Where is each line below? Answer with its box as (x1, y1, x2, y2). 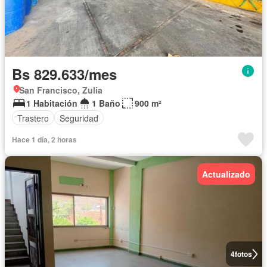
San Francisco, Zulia (19, 84, 103, 97)
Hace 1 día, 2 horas (12, 134, 77, 145)
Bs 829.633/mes (12, 64, 117, 85)
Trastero (17, 111, 49, 124)
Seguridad (60, 111, 98, 124)
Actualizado (202, 168, 250, 181)
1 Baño (92, 97, 120, 110)
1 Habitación (26, 97, 77, 110)
